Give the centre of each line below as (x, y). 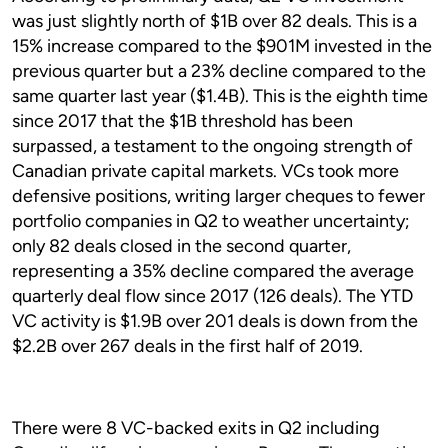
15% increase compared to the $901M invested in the (222, 46)
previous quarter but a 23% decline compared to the (219, 71)
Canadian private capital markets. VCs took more (205, 171)
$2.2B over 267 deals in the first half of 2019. (187, 346)
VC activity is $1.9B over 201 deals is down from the (215, 321)
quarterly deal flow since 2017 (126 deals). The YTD (212, 296)
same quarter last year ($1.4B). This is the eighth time (220, 96)
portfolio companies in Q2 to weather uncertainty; (211, 221)
